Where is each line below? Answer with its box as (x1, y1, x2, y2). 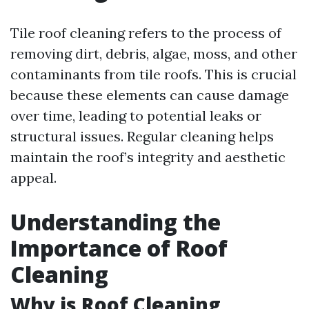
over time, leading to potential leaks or (10, 107, 261, 124)
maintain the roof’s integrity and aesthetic (10, 148, 286, 166)
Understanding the (10, 207, 221, 237)
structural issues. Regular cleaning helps (10, 128, 274, 145)
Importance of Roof (10, 233, 228, 263)
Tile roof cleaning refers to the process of (10, 24, 281, 41)
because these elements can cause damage (10, 86, 289, 103)
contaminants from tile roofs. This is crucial (10, 66, 297, 83)
